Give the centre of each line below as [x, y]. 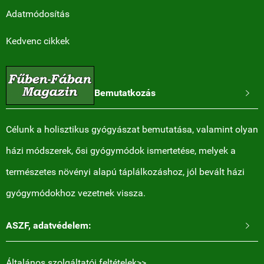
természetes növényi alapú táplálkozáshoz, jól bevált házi [125, 171]
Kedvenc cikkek [38, 41]
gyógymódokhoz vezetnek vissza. [76, 193]
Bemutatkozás [125, 93]
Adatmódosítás [38, 14]
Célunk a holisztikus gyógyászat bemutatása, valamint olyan [132, 129]
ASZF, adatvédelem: [49, 225]
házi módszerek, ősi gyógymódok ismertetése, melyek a [121, 150]
